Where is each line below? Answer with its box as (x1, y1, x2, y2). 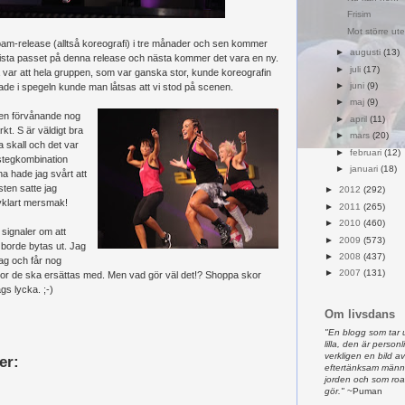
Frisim (346, 9, 371, 20)
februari (349, 146, 384, 157)
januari (349, 163, 381, 174)
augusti (349, 47, 383, 58)
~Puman (344, 386, 382, 397)
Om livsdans (325, 306, 395, 321)
